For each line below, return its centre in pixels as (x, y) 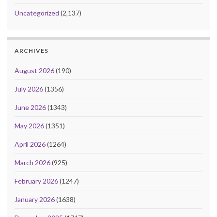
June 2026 (30, 108)
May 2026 (29, 126)
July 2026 (29, 89)
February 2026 (36, 181)
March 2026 (32, 163)
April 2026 (30, 144)
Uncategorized (37, 13)
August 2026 (34, 71)
